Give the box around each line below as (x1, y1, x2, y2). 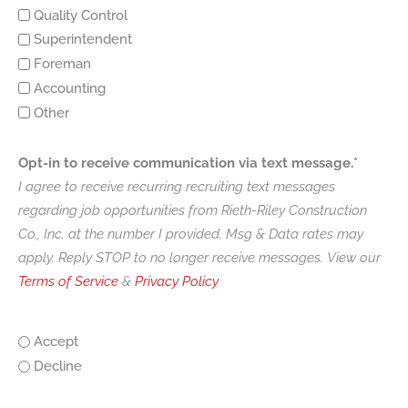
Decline (34, 358, 82, 375)
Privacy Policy (135, 272, 219, 290)
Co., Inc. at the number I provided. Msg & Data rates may (18, 225, 363, 242)
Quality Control (34, 6, 127, 24)
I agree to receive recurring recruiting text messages (18, 178, 335, 195)
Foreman (34, 56, 91, 73)
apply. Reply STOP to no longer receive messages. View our (18, 249, 381, 266)
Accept (34, 333, 78, 351)
